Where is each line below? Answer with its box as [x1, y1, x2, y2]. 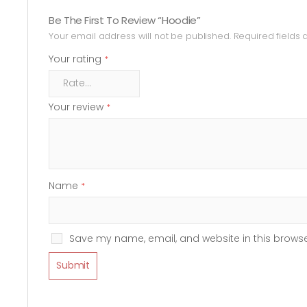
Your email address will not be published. [49, 29, 231, 42]
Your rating [49, 51, 104, 66]
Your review [49, 99, 106, 114]
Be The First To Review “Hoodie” [49, 12, 201, 27]
